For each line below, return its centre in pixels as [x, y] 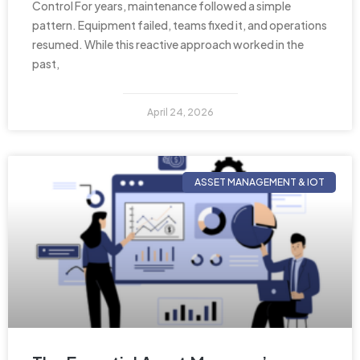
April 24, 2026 [180, 112]
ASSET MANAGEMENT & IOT [259, 182]
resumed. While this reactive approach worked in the [168, 44]
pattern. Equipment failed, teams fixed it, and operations [180, 25]
